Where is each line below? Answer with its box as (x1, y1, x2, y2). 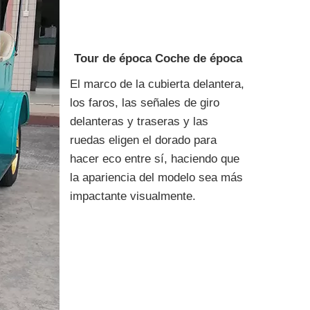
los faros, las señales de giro (70, 96, 219, 109)
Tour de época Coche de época (74, 52, 242, 65)
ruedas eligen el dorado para (70, 134, 217, 147)
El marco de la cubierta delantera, (70, 77, 244, 91)
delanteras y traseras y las (70, 115, 208, 128)
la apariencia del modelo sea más (70, 171, 243, 184)
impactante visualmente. (70, 190, 196, 203)
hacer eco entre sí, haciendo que (70, 152, 239, 165)
